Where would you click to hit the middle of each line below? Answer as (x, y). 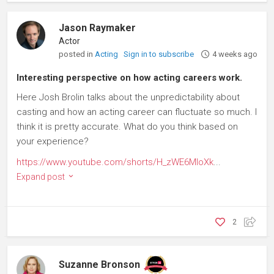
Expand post (42, 177)
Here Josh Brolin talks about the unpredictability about (128, 97)
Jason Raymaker (98, 28)
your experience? (53, 141)
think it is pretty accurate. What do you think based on (127, 127)
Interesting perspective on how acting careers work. (129, 78)
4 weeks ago (235, 54)
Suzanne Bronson (100, 265)
